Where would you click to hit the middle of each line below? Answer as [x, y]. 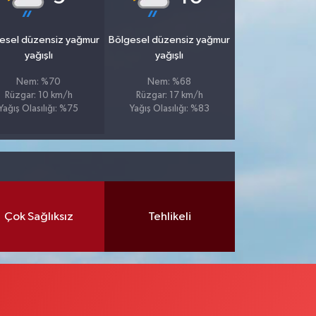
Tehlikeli [169, 217]
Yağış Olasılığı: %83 [169, 109]
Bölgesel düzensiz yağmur [170, 40]
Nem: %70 [39, 83]
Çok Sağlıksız [38, 217]
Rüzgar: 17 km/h [169, 96]
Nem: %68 [170, 83]
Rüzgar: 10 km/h [38, 96]
